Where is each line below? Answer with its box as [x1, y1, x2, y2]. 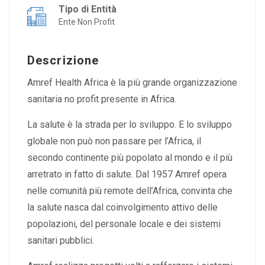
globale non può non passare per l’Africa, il [27, 135, 201, 147]
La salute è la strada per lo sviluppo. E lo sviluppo [27, 119, 232, 130]
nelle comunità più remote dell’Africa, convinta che [27, 185, 232, 196]
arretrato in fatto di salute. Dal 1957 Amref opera [27, 169, 227, 180]
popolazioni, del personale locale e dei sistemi [27, 218, 221, 230]
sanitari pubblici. [27, 235, 94, 246]
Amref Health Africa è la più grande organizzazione [27, 77, 237, 88]
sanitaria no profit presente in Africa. [27, 93, 176, 105]
